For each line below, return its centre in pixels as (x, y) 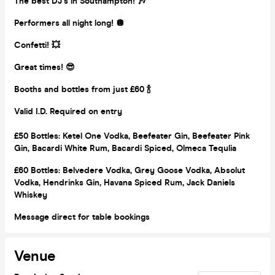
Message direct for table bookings (82, 217)
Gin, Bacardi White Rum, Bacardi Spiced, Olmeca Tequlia (125, 148)
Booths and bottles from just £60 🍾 (83, 89)
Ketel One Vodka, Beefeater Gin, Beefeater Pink (156, 136)
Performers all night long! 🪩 (69, 23)
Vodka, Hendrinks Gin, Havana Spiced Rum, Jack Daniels (125, 182)
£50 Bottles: (38, 136)
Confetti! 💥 (37, 45)
